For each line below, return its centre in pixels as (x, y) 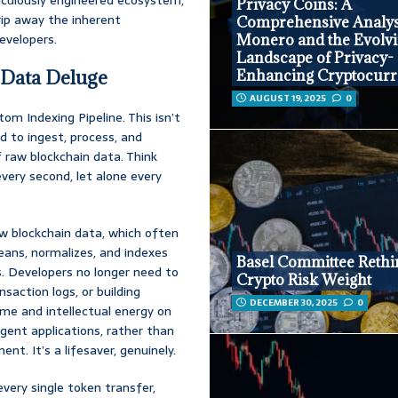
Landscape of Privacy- (315, 58)
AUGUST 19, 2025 (288, 99)
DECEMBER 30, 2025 (294, 302)
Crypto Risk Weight (304, 279)
